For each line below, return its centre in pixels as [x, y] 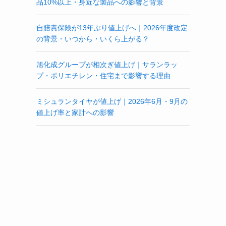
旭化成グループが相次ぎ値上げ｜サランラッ [107, 64]
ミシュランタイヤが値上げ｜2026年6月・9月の [112, 101]
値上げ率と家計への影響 [75, 112]
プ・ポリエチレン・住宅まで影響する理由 [103, 75]
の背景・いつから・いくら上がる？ [93, 39]
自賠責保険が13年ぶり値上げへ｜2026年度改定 [112, 27]
